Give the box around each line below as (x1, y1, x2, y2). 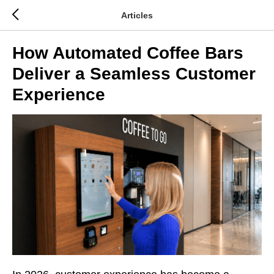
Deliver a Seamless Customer (12, 64, 256, 83)
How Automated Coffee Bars (12, 43, 243, 62)
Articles (121, 10, 153, 20)
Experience (12, 85, 105, 104)
